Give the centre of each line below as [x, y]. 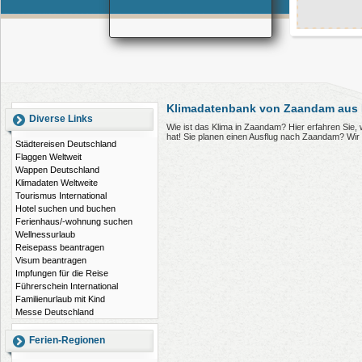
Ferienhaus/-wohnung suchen [74, 221]
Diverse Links [61, 119]
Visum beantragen [51, 260]
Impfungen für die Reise [62, 273]
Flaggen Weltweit [48, 157]
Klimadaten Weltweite [57, 183]
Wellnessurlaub [45, 234]
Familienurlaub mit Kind [60, 299]
